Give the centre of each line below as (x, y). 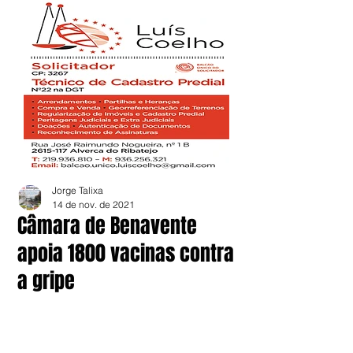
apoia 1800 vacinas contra (126, 253)
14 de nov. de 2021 (93, 204)
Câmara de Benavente (107, 226)
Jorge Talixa (78, 190)
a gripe (46, 281)
